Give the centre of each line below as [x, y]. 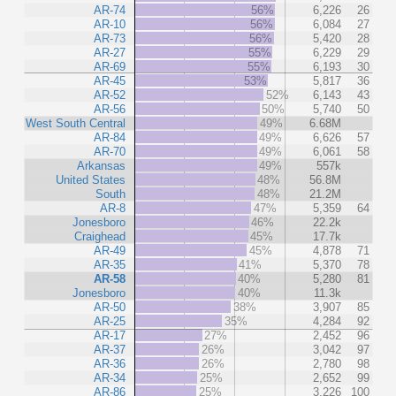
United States [91, 179]
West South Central [76, 123]
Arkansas [101, 165]
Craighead [100, 236]
